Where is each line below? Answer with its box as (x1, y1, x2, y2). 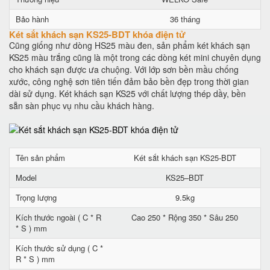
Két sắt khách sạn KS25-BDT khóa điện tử (9, 28, 186, 41)
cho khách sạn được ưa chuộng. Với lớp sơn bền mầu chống (9, 63, 239, 75)
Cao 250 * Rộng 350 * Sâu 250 (131, 212, 238, 223)
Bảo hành (16, 13, 49, 25)
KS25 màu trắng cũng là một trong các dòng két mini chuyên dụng (9, 51, 261, 63)
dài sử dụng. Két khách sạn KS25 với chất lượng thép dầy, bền (9, 87, 246, 99)
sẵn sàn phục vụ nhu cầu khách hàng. (9, 99, 154, 111)
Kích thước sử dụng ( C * (16, 242, 103, 254)
